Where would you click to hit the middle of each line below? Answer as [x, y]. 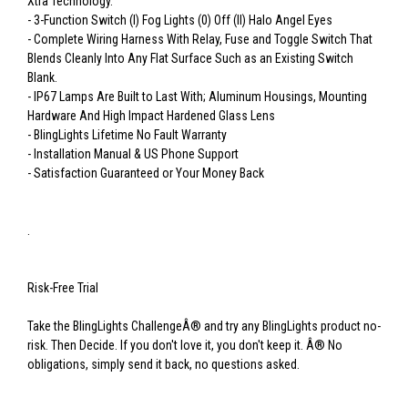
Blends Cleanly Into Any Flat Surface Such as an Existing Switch [190, 59]
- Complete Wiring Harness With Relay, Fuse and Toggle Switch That [200, 40]
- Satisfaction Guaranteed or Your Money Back [146, 173]
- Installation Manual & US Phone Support [133, 154]
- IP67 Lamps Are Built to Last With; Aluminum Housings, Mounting [197, 97]
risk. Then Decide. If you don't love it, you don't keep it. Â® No [185, 346]
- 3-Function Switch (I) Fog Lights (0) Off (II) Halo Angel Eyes [180, 20]
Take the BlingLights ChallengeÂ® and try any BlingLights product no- [204, 326]
